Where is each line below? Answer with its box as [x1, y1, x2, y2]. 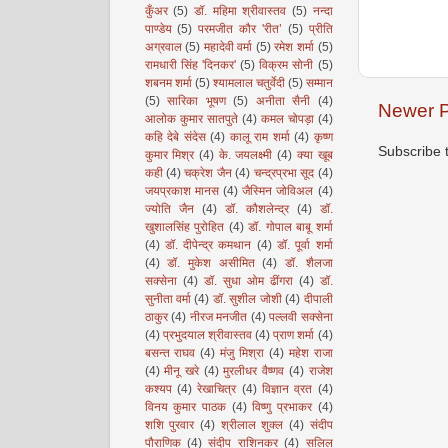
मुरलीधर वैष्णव [223, 364, 285, 378]
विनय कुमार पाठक [144, 400, 226, 414]
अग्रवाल [144, 40, 182, 54]
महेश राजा [288, 346, 333, 360]
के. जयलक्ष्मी [218, 148, 273, 162]
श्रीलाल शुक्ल [220, 418, 284, 432]
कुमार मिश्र [144, 148, 195, 162]
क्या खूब [296, 148, 333, 162]
